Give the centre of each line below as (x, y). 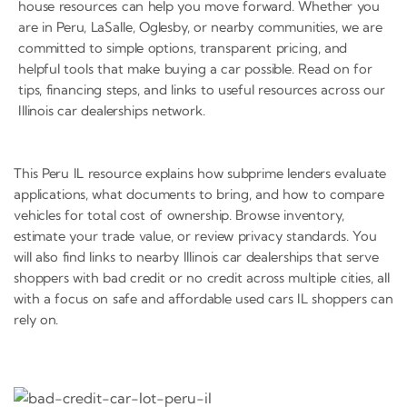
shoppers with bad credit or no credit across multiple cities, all (202, 277)
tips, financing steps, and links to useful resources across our (202, 89)
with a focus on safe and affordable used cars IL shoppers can (203, 298)
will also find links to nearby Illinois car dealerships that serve (196, 256)
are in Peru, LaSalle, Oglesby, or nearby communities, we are (200, 26)
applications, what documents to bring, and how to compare (199, 194)
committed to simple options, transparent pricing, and (183, 47)
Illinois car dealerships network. (112, 110)
